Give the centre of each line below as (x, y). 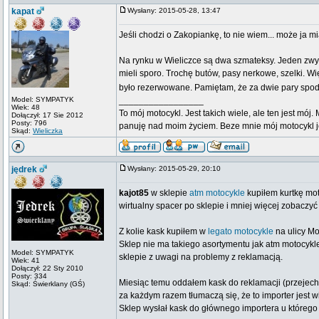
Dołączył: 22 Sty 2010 (47, 268)
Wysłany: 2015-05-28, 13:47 (177, 10)
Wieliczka (48, 131)
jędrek (24, 169)
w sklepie (169, 193)
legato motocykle (241, 231)
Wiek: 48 (26, 107)
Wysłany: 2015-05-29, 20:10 (177, 168)
